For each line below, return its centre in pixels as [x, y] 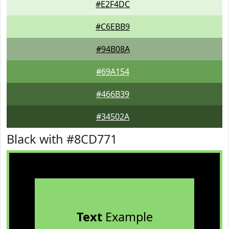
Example [127, 217]
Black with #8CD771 [62, 139]
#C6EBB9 [113, 27]
